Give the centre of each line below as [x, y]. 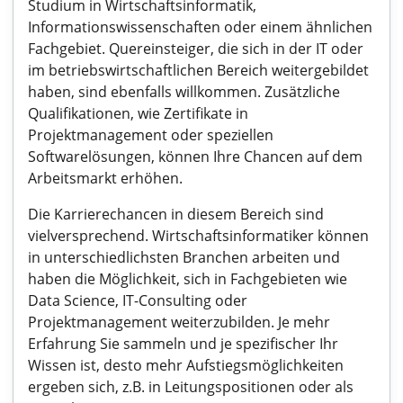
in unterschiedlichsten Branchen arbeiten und [184, 257]
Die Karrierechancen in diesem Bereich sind [176, 214]
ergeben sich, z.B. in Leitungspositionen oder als [191, 387]
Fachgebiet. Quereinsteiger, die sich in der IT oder [196, 49]
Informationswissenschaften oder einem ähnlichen [200, 27]
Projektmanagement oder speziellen [151, 135]
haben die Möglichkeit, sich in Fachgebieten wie [188, 279]
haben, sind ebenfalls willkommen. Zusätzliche [184, 92]
